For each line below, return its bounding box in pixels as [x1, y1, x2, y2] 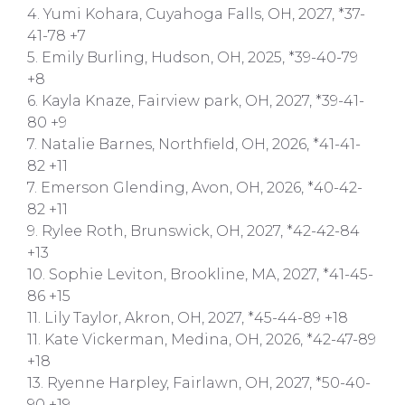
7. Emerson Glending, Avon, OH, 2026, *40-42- [27, 178, 363, 196]
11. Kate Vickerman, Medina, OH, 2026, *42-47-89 [27, 330, 376, 348]
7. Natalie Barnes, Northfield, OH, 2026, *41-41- [27, 135, 361, 153]
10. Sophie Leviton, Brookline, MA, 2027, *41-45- [27, 265, 373, 283]
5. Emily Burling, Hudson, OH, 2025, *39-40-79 [27, 48, 358, 66]
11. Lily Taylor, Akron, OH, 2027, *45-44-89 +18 [27, 308, 348, 326]
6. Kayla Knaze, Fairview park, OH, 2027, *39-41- [27, 91, 364, 109]
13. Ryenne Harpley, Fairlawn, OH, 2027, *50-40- [27, 373, 371, 391]
